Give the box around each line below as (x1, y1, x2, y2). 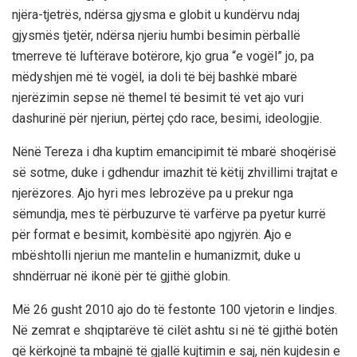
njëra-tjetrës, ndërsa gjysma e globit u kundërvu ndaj (12, 7, 300, 23)
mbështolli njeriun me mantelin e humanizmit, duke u (12, 248, 300, 264)
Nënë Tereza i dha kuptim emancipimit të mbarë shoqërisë (12, 144, 336, 160)
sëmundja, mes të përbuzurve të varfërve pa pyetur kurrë (12, 206, 326, 222)
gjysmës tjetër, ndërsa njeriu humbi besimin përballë (12, 28, 300, 44)
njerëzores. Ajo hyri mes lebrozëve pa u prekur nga (12, 186, 293, 202)
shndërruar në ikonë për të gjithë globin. (12, 269, 230, 284)
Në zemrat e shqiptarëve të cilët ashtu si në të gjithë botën (12, 323, 338, 339)
